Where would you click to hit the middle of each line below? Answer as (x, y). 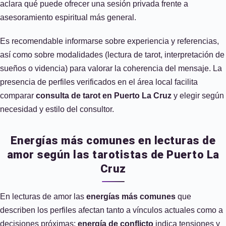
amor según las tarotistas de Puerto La (113, 155)
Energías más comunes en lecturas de (113, 140)
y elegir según (198, 96)
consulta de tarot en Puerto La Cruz (104, 96)
